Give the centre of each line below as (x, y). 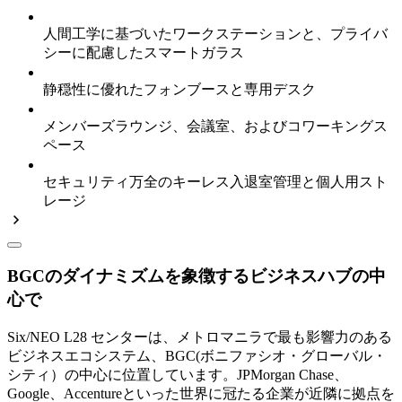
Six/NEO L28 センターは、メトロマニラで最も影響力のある (200, 337)
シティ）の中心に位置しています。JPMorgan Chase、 (178, 375)
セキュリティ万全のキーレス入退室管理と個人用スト (215, 181)
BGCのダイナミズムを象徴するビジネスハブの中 (197, 276)
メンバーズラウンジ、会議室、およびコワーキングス (215, 126)
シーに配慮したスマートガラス (144, 52)
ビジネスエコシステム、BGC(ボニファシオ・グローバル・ (197, 356)
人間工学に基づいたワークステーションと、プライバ (215, 33)
